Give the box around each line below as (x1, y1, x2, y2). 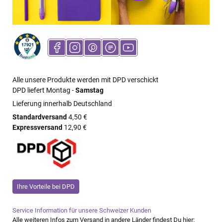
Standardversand (12, 113, 67, 122)
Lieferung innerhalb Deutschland (12, 100, 112, 109)
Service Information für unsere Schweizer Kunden (12, 207, 151, 215)
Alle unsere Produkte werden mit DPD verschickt (12, 76, 159, 85)
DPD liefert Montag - (12, 86, 75, 95)
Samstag (75, 86, 104, 95)
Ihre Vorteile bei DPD (17, 183, 75, 191)
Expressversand (12, 123, 62, 132)
